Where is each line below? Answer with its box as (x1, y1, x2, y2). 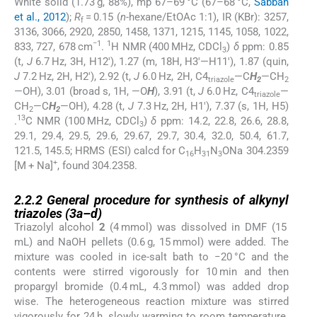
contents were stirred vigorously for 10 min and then (14, 265, 289, 279)
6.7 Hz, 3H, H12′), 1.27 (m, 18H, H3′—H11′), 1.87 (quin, (32, 54, 289, 68)
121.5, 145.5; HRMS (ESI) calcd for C (14, 144, 186, 157)
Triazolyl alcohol (14, 221, 99, 234)
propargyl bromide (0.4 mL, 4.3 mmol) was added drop (14, 280, 289, 294)
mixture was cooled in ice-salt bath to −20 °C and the (14, 250, 289, 264)
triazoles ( (14, 206, 69, 221)
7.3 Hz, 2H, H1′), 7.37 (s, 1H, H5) (133, 99, 289, 113)
